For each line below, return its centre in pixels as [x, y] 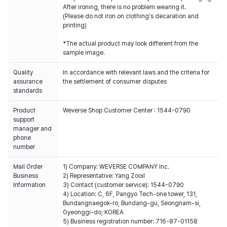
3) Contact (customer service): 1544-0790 [123, 185]
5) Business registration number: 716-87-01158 [130, 221]
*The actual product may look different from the [130, 44]
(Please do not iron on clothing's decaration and [131, 16]
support [24, 120]
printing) [75, 25]
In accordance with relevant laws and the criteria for [136, 72]
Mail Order [28, 167]
